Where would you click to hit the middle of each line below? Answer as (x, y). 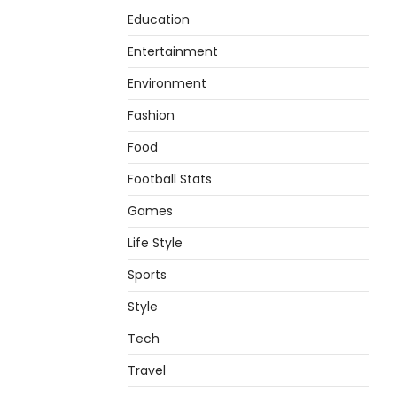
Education (159, 19)
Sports (147, 275)
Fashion (151, 115)
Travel (147, 370)
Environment (167, 83)
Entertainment (173, 51)
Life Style (155, 243)
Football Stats (170, 179)
